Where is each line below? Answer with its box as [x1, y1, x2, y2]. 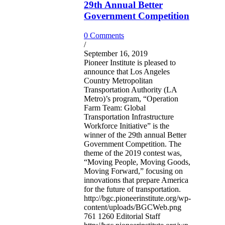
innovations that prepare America [84, 175, 188, 184]
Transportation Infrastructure [84, 112, 174, 121]
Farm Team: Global [84, 103, 146, 112]
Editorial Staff [116, 211, 160, 220]
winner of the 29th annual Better [84, 130, 186, 139]
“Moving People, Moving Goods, [84, 157, 190, 166]
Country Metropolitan [84, 76, 153, 85]
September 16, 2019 [84, 49, 148, 58]
